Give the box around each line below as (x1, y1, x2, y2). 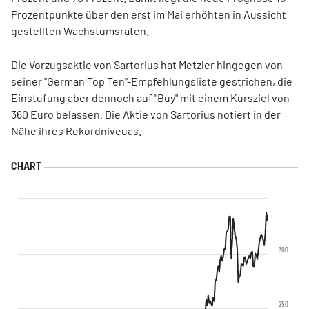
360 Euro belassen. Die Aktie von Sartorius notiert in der (11, 108, 281, 121)
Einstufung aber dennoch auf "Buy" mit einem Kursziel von (11, 91, 290, 105)
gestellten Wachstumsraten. (11, 24, 149, 38)
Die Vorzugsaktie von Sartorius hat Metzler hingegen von (11, 58, 283, 72)
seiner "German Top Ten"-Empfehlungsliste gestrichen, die (11, 74, 292, 88)
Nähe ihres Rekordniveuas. (11, 124, 141, 138)
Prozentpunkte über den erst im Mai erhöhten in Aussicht (11, 8, 286, 21)
